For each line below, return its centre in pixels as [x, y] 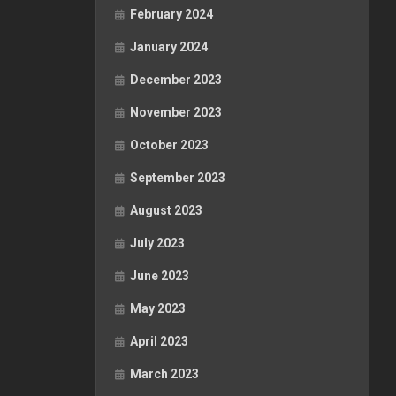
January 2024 [169, 47]
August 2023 [166, 210]
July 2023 [157, 243]
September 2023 [178, 178]
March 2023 [164, 374]
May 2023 [158, 308]
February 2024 [171, 14]
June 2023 [160, 276]
